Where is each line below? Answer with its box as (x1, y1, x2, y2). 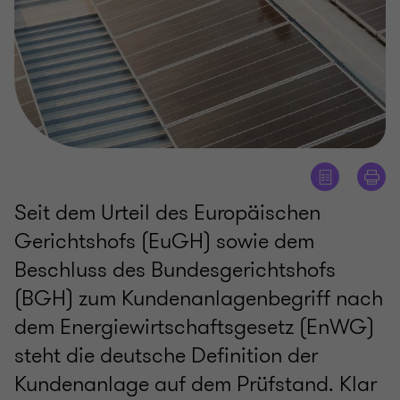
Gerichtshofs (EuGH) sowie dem (14, 226, 314, 257)
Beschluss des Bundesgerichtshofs (14, 254, 336, 286)
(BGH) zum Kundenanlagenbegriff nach (14, 283, 383, 314)
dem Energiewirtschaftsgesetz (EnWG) (14, 312, 374, 343)
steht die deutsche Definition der (14, 340, 318, 371)
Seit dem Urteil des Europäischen (14, 197, 321, 229)
